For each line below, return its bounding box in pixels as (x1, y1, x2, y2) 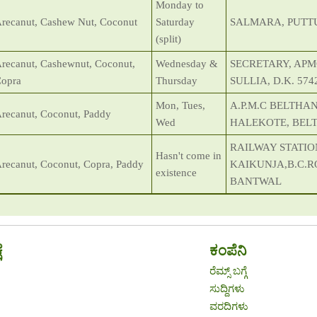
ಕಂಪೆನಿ (209, 243, 248, 259)
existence (156, 167, 197, 178)
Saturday (156, 16, 195, 28)
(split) (156, 33, 181, 45)
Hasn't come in (156, 150, 221, 161)
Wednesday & (156, 58, 218, 69)
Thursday (156, 75, 197, 86)
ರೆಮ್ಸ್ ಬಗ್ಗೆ (209, 265, 248, 277)
